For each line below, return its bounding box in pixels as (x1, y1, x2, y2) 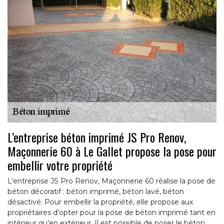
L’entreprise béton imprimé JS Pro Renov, (7, 127, 186, 146)
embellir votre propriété (7, 155, 112, 174)
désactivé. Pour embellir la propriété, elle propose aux (7, 197, 193, 206)
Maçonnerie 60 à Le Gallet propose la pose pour (7, 141, 216, 160)
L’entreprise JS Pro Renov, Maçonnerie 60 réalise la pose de (7, 176, 215, 185)
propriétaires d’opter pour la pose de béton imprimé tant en (7, 207, 215, 217)
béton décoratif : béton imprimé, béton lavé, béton (7, 186, 184, 196)
